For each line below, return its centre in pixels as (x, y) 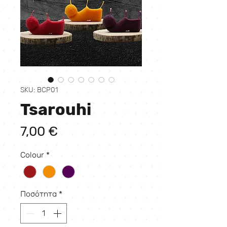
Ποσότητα (39, 194)
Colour (32, 155)
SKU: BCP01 (39, 90)
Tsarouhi (56, 110)
